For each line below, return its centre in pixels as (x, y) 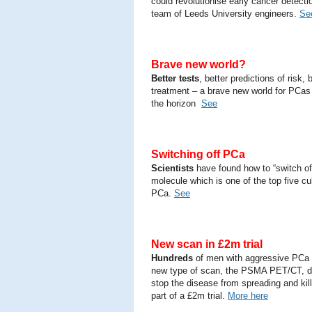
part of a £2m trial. (189, 296)
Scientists (172, 168)
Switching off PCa (198, 154)
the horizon (176, 103)
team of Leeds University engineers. (225, 14)
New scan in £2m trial (207, 244)
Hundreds (172, 258)
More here (248, 296)
